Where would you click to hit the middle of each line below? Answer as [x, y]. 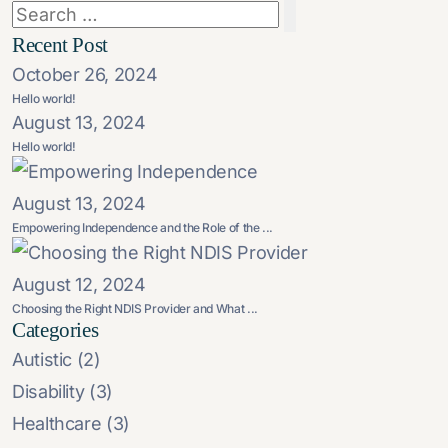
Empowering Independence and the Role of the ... [143, 228]
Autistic [42, 360]
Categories [55, 330]
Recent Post [60, 45]
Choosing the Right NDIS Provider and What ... [135, 309]
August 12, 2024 [79, 285]
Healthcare [57, 424]
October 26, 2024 [85, 74]
